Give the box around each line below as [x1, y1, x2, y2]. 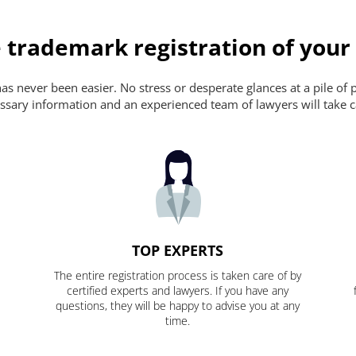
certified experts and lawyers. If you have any [67, 283, 289, 299]
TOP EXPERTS [132, 241, 224, 261]
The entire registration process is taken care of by [54, 268, 302, 284]
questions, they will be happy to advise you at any [56, 298, 300, 314]
